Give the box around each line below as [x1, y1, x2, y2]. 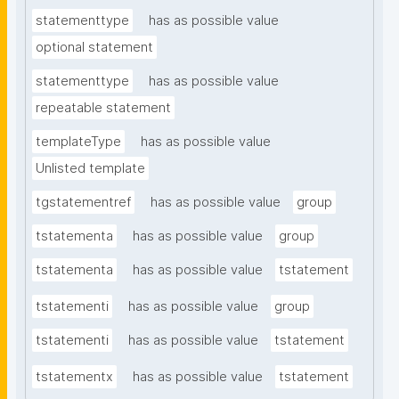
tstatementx [36, 369, 113, 386]
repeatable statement [36, 100, 171, 117]
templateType [36, 134, 121, 151]
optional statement [36, 39, 153, 56]
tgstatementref [36, 194, 131, 211]
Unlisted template [36, 160, 145, 177]
